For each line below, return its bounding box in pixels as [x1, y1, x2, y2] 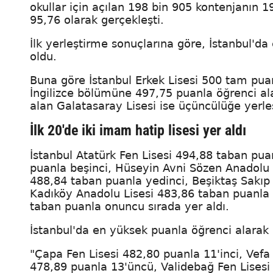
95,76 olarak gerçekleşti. [30, 13, 164, 27]
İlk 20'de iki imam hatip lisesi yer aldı [30, 122, 246, 140]
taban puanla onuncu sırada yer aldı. [30, 200, 229, 213]
